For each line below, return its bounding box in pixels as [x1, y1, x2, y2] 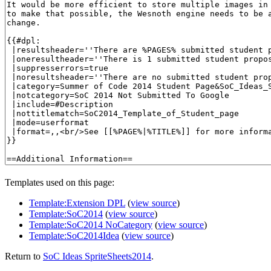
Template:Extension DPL [29, 197, 125, 208]
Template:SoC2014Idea [29, 230, 119, 241]
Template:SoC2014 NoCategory [29, 219, 152, 230]
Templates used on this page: [5, 177, 114, 188]
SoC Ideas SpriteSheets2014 [43, 250, 151, 261]
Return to [5, 250, 43, 261]
